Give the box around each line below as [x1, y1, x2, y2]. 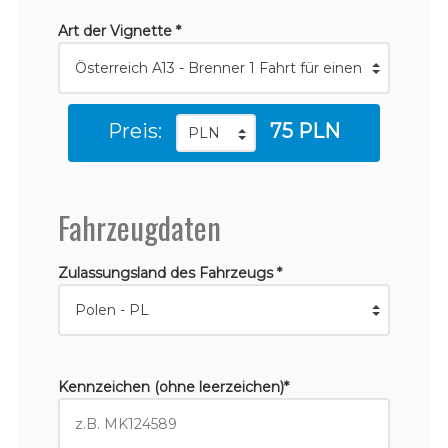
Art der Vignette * [57, 21, 181, 40]
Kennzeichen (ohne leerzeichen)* [57, 377, 289, 396]
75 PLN [270, 118, 340, 143]
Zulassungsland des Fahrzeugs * [57, 263, 282, 282]
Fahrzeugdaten [57, 203, 221, 250]
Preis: [108, 118, 162, 143]
